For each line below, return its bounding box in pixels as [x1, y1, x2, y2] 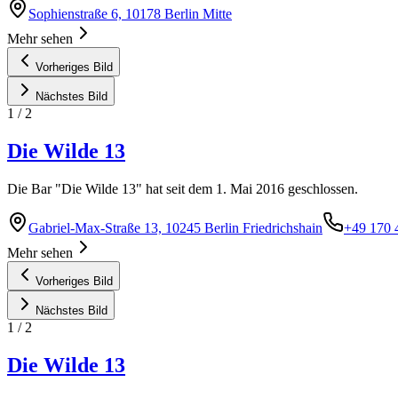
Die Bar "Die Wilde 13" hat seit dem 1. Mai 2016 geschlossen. [7, 181, 358, 196]
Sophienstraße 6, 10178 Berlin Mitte [28, 6, 232, 22]
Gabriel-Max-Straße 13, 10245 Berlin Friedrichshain [28, 220, 322, 235]
